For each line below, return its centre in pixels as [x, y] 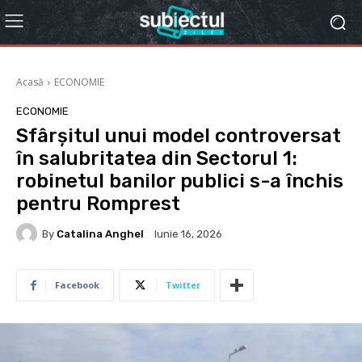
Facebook [77, 285]
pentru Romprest [98, 204]
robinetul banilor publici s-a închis [180, 181]
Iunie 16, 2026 [188, 234]
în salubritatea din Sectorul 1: [157, 158]
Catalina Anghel [100, 234]
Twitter [183, 285]
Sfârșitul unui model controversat [179, 136]
